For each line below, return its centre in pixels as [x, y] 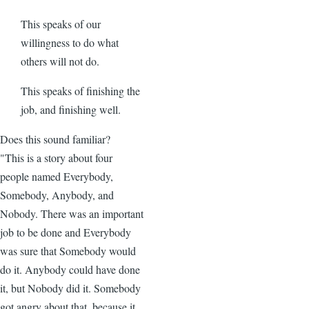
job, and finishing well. [71, 109]
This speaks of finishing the [80, 90]
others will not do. [60, 61]
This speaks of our [61, 23]
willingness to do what [70, 42]
